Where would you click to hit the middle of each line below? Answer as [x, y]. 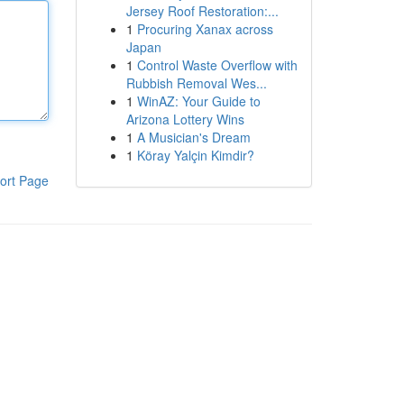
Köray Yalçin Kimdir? [195, 155]
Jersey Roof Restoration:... [202, 11]
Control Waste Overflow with [217, 65]
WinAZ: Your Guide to [198, 101]
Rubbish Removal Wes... [196, 83]
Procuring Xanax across [205, 29]
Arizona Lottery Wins [185, 119]
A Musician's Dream [193, 137]
